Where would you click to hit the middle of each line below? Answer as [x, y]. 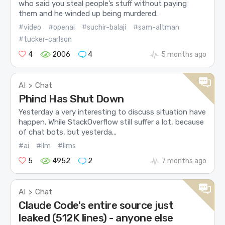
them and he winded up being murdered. [88, 14]
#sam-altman [156, 27]
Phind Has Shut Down [71, 99]
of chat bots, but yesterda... [68, 132]
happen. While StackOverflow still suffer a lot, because [111, 122]
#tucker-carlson [45, 39]
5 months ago [184, 54]
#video [30, 27]
